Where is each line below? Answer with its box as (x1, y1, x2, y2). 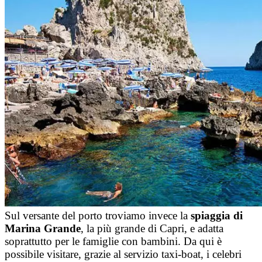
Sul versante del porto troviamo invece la (5, 209, 191, 222)
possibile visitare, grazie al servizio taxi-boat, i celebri (5, 248, 242, 260)
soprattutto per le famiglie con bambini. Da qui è (5, 235, 222, 247)
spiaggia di (191, 209, 243, 222)
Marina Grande (5, 222, 81, 235)
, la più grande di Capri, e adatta (81, 222, 223, 235)
